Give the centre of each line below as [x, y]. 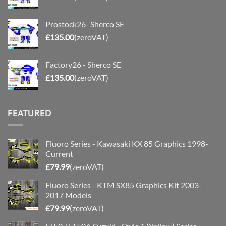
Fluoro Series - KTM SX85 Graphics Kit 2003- [124, 185]
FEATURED [30, 112]
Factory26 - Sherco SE [83, 64]
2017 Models [68, 195]
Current [59, 154]
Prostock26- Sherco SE [85, 24]
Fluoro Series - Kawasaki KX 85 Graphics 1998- [127, 144]
